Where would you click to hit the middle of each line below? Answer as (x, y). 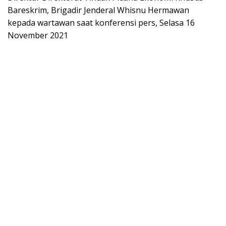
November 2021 (38, 36)
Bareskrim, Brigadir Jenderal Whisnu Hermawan (98, 10)
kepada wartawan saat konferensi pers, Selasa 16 (101, 23)
